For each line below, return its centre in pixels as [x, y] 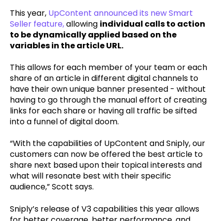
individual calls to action [152, 24]
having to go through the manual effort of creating [108, 100]
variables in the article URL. [67, 45]
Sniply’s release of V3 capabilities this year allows [105, 209]
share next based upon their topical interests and [106, 165]
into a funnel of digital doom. [64, 122]
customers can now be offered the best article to [106, 154]
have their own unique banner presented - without [108, 89]
